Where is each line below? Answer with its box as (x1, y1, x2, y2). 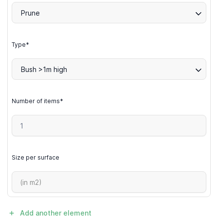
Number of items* (12, 97, 63, 105)
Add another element (20, 209, 91, 217)
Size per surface (12, 154, 59, 161)
